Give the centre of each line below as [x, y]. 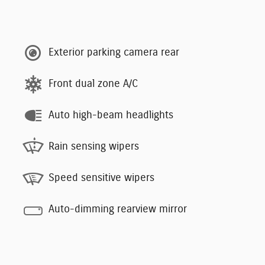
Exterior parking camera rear [114, 53]
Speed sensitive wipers [101, 178]
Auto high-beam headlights [111, 116]
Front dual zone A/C [93, 84]
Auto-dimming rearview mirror [118, 210]
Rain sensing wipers [94, 147]
